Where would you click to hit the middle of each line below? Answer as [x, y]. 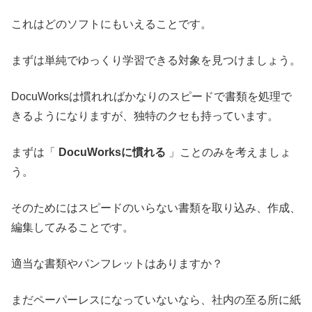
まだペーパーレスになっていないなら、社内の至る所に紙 [156, 300]
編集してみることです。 [72, 228]
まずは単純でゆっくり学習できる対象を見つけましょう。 [156, 61]
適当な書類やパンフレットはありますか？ [117, 264]
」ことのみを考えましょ [228, 153]
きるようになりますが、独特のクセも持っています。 [145, 116]
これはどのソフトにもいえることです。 [111, 24]
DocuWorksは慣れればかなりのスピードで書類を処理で [151, 97]
